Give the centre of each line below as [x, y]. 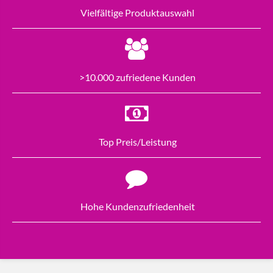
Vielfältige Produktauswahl [136, 13]
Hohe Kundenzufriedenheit [137, 207]
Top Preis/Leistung [136, 142]
